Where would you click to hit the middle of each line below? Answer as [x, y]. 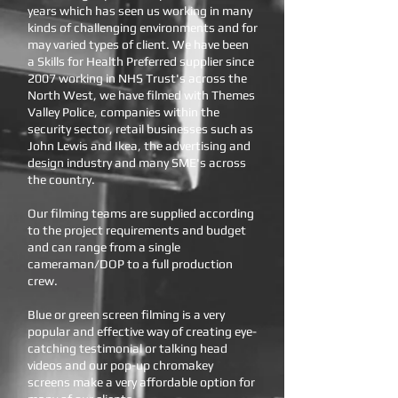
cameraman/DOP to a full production [130, 264]
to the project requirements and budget [137, 230]
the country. [61, 179]
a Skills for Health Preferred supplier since [141, 61]
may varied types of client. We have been [138, 44]
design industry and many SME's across [137, 163]
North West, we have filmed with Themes [141, 95]
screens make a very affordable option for [141, 382]
